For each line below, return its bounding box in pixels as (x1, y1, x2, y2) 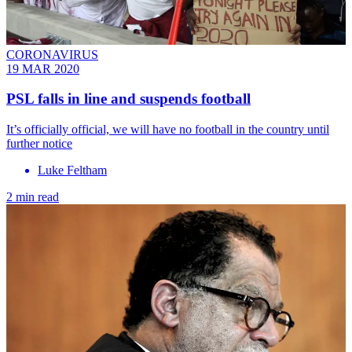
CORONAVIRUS (6, 47, 98, 61)
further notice (6, 137, 72, 151)
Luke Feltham (38, 163, 107, 178)
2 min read (6, 190, 59, 204)
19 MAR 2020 (6, 61, 79, 75)
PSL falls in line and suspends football (6, 90, 251, 108)
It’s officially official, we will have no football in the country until (6, 123, 329, 137)
